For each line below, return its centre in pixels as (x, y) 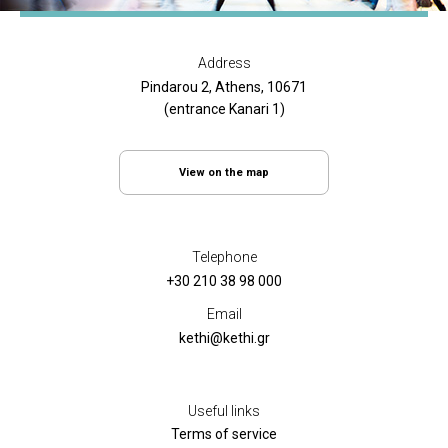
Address (224, 63)
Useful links (224, 411)
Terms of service (224, 434)
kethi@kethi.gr (224, 338)
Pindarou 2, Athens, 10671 (224, 87)
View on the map (224, 172)
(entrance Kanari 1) (224, 109)
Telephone (224, 257)
